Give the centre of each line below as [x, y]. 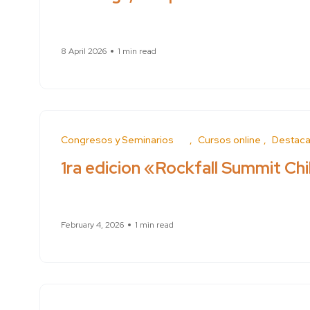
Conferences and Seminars [124, 140]
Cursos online [229, 140]
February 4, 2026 [92, 225]
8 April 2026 [84, 52]
